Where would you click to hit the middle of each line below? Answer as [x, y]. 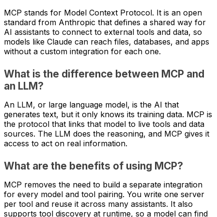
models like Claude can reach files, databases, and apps [107, 41]
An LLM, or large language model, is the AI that [91, 104]
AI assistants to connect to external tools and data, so [103, 32]
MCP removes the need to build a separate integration [103, 184]
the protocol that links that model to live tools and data [104, 124]
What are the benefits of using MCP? [93, 166]
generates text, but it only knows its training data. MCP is [108, 114]
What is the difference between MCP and [104, 74]
